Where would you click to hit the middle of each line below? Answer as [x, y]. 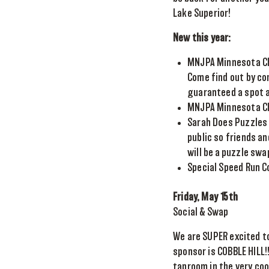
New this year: [202, 38]
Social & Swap [201, 213]
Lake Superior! [202, 14]
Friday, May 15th [205, 198]
